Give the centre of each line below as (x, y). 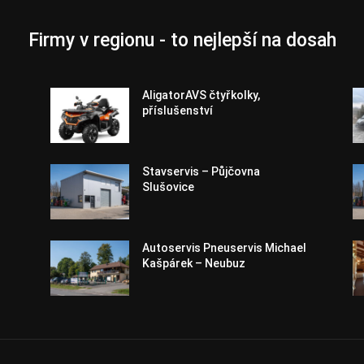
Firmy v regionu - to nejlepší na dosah (182, 40)
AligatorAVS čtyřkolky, (201, 95)
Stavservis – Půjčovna (201, 172)
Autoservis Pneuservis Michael (225, 248)
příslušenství (178, 110)
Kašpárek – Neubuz (194, 264)
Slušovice (169, 187)
